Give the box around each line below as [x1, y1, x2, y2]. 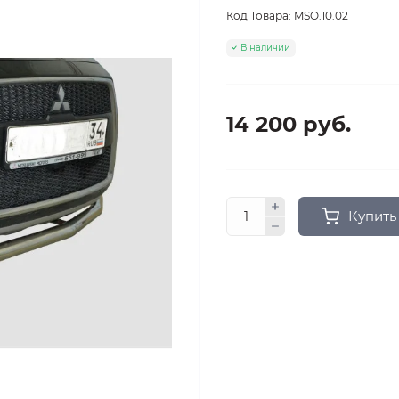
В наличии [240, 41, 290, 53]
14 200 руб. [226, 111, 351, 137]
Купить [347, 208, 396, 224]
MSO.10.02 [294, 9, 348, 22]
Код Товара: [226, 9, 291, 22]
